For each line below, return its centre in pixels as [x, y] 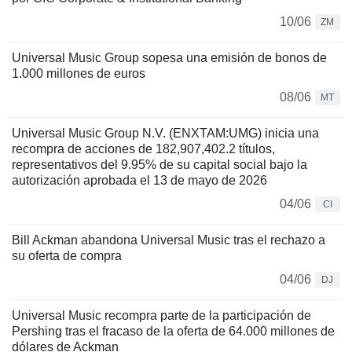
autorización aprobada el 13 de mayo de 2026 [139, 181]
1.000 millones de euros [79, 74]
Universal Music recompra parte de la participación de [161, 316]
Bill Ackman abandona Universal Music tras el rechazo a [169, 240]
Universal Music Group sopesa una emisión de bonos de [169, 58]
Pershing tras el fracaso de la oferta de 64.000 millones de [173, 332]
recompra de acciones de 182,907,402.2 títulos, [143, 149]
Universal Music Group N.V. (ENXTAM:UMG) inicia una [165, 134]
